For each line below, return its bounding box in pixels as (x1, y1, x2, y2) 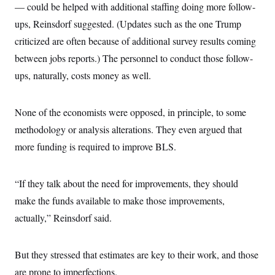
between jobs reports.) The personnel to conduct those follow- (15, 52, 253, 64)
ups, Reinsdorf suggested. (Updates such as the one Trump (15, 17, 241, 30)
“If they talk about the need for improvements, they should (15, 177, 238, 190)
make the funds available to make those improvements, (15, 194, 225, 207)
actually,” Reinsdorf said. (15, 211, 112, 224)
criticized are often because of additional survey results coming (15, 34, 256, 47)
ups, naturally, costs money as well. (15, 69, 151, 82)
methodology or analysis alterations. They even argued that (15, 123, 242, 136)
